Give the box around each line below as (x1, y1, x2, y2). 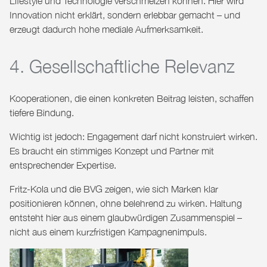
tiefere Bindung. (10, 107, 74, 119)
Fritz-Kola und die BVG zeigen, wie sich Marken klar (10, 184, 218, 195)
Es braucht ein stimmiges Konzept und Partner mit (10, 145, 214, 157)
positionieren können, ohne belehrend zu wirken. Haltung (10, 198, 242, 209)
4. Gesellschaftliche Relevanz (10, 55, 235, 77)
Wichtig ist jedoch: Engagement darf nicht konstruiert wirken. (10, 131, 257, 142)
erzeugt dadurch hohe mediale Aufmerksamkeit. (10, 24, 203, 35)
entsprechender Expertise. (10, 160, 116, 171)
